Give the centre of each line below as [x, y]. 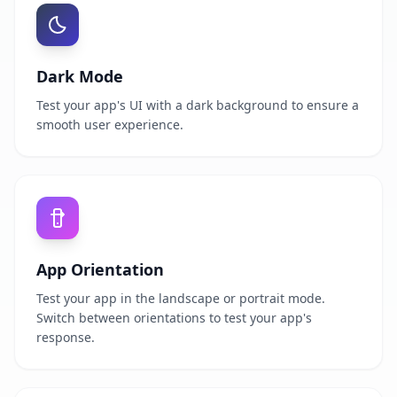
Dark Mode [80, 76]
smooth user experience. [110, 124]
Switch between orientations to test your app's [174, 317]
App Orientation [100, 269]
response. [66, 337]
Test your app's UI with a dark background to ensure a [198, 105]
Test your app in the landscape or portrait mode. [181, 298]
